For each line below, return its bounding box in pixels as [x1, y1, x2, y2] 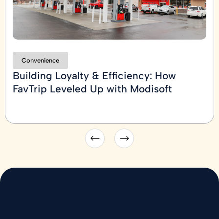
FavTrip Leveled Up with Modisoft [13, 83, 172, 95]
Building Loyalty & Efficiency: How [13, 69, 176, 82]
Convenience [22, 57, 59, 65]
